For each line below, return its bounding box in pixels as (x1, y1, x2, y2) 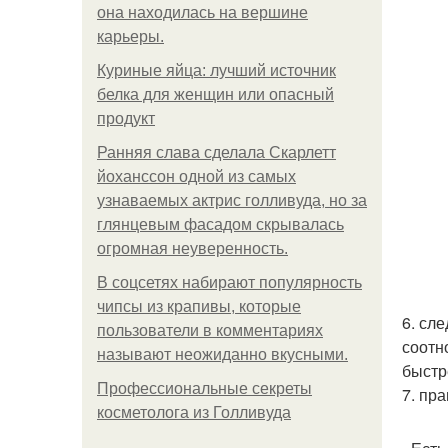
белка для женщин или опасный (97, 86, 334, 103)
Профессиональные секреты (97, 380, 312, 397)
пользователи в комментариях (97, 322, 323, 339)
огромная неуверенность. (97, 240, 288, 257)
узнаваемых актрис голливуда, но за (97, 192, 367, 209)
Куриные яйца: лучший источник (97, 62, 336, 79)
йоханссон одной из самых (97, 168, 296, 185)
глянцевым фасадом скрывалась (97, 216, 344, 233)
